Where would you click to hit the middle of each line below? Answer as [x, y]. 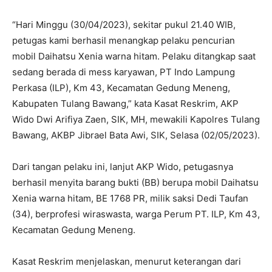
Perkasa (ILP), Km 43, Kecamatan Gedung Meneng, [121, 88]
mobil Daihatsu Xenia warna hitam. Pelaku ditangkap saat [134, 56]
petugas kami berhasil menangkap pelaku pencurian [124, 40]
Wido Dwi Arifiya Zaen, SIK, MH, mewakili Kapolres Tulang [136, 119]
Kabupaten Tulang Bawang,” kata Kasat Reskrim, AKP [125, 104]
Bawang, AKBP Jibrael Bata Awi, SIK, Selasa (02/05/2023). [136, 135]
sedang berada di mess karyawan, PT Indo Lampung [124, 72]
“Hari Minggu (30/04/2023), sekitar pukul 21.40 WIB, [124, 25]
